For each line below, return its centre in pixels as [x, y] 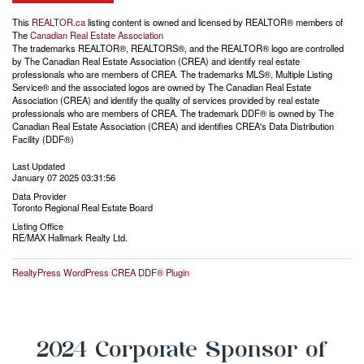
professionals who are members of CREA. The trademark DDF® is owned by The [173, 113]
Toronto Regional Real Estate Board [82, 208]
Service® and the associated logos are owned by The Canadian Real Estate [162, 87]
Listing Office [38, 226]
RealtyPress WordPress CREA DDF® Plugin [101, 273]
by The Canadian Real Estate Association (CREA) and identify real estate [156, 61]
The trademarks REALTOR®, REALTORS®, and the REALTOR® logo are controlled [178, 48]
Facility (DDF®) [43, 139]
